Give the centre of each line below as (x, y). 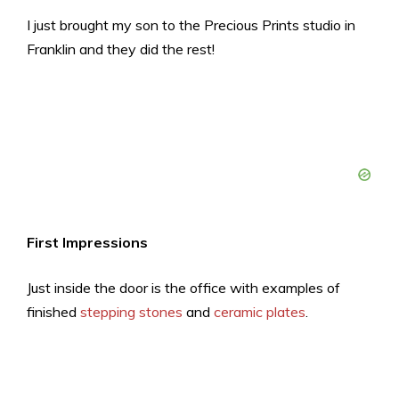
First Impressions (87, 242)
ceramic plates (260, 311)
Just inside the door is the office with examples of (183, 287)
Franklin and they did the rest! (121, 49)
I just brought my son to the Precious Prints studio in (191, 24)
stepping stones (131, 311)
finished (53, 311)
